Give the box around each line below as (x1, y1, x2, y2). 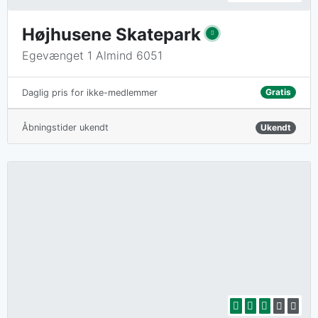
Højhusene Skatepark (22, 23, 201, 45)
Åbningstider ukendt (22, 121, 109, 133)
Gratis (265, 87, 291, 98)
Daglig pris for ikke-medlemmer (22, 87, 158, 98)
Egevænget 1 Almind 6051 (22, 48, 163, 62)
